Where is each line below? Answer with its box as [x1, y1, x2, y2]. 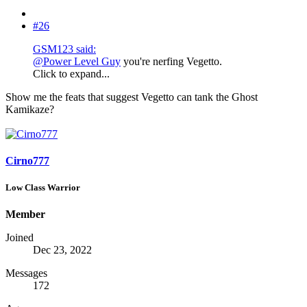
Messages [5, 267, 47, 280]
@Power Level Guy [33, 55, 121, 67]
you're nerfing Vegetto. [121, 55, 222, 67]
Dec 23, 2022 [33, 244, 92, 256]
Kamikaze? [5, 103, 54, 115]
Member [5, 208, 45, 221]
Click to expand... [33, 67, 110, 79]
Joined [5, 232, 34, 244]
